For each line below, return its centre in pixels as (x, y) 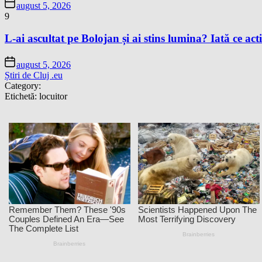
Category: (23, 85)
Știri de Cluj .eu (34, 75)
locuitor (53, 96)
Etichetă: (22, 96)
